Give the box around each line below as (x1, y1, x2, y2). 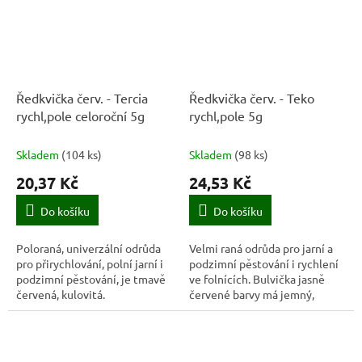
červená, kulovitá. (16, 287, 105, 302)
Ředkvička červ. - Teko (189, 90, 314, 107)
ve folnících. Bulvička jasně (189, 271, 325, 287)
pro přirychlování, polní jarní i (16, 256, 163, 271)
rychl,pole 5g (189, 107, 263, 124)
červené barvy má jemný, (189, 287, 314, 302)
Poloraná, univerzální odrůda (16, 241, 161, 256)
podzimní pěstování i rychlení (189, 256, 339, 271)
